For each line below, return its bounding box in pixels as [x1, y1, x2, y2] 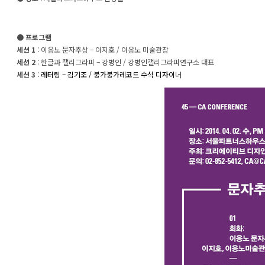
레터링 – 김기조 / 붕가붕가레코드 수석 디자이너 [41, 69, 182, 79]
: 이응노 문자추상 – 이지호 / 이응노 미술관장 [35, 44, 169, 54]
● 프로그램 [17, 32, 51, 42]
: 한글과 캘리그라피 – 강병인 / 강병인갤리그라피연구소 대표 [35, 57, 214, 67]
